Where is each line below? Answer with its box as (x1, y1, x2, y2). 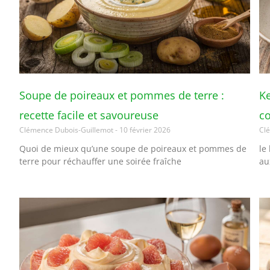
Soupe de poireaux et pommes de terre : (19, 87, 224, 102)
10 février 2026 (118, 124, 171, 135)
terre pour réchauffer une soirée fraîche (19, 155, 181, 167)
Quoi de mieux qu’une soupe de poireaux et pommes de (19, 142, 246, 154)
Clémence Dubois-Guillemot (19, 124, 115, 135)
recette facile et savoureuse (19, 107, 159, 122)
